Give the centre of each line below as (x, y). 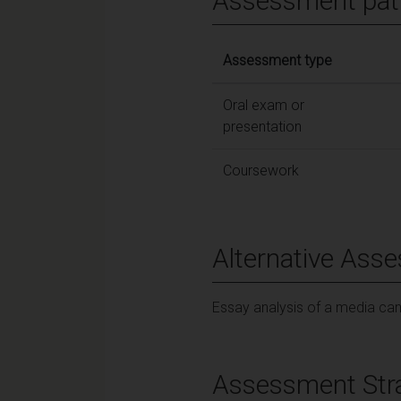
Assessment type (277, 60)
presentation (262, 126)
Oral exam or (264, 105)
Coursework (261, 170)
